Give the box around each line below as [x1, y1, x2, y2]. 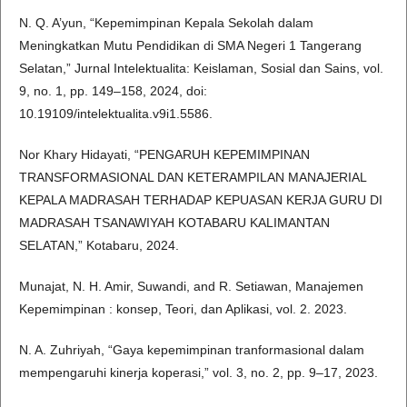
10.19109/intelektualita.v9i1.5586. [19, 106, 213, 122]
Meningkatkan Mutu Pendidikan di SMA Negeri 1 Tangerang [19, 38, 362, 54]
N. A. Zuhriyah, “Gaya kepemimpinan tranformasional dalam [19, 342, 364, 358]
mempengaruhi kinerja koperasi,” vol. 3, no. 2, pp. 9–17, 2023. [19, 365, 378, 381]
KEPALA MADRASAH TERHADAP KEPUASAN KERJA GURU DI [19, 193, 382, 208]
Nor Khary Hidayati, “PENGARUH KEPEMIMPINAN [19, 147, 310, 163]
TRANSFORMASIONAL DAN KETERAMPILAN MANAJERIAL [19, 170, 366, 185]
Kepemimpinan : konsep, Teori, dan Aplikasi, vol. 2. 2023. [19, 302, 347, 317]
